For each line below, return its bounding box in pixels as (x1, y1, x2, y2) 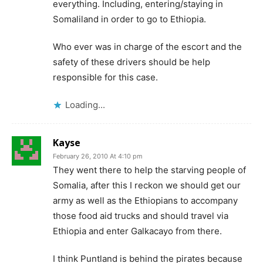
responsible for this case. (53, 72, 158, 83)
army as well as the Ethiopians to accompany (53, 195, 238, 206)
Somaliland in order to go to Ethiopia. (53, 14, 206, 25)
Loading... (65, 99, 105, 110)
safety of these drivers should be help (53, 56, 210, 68)
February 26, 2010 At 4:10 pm (53, 152, 143, 160)
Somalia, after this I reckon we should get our (53, 180, 241, 191)
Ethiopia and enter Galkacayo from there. (53, 225, 222, 237)
